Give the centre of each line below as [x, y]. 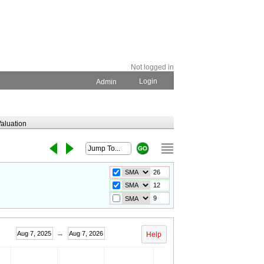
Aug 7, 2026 [93, 233]
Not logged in [152, 67]
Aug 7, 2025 [41, 233]
